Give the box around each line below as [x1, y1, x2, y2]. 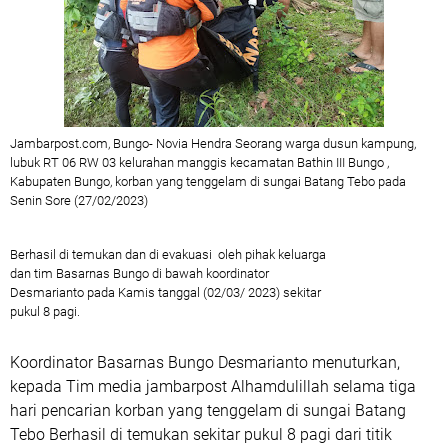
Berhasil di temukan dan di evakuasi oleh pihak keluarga [10, 247, 326, 262]
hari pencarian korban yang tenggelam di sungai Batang [10, 401, 406, 420]
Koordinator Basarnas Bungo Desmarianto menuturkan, [10, 353, 400, 372]
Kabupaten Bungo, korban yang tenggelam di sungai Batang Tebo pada [10, 174, 406, 189]
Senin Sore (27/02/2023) [10, 193, 148, 208]
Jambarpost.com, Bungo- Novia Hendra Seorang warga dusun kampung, [10, 136, 416, 151]
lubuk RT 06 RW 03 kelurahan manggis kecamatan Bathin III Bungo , [10, 155, 389, 170]
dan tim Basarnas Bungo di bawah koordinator [10, 266, 269, 281]
